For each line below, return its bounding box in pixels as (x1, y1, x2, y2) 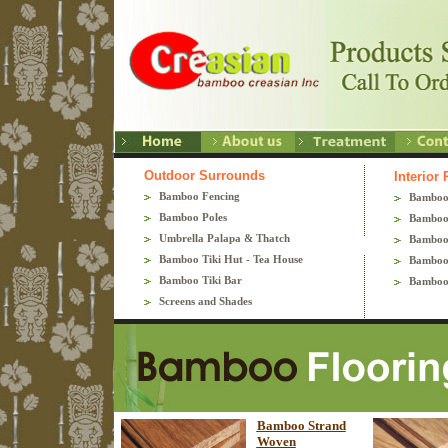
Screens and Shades (159, 295, 252, 307)
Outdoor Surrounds (144, 168, 265, 183)
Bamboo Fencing (159, 190, 240, 202)
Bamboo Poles (159, 211, 227, 223)
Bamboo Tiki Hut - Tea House (159, 253, 303, 265)
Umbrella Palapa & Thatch (159, 232, 290, 244)
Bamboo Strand (256, 418, 346, 433)
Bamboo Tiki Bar (159, 274, 242, 286)
